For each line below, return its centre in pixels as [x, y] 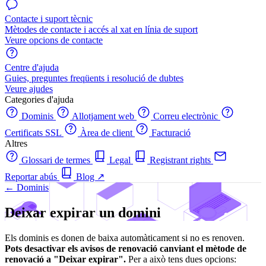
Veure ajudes [29, 89]
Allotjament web [103, 116]
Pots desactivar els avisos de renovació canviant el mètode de [126, 248]
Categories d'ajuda [39, 99]
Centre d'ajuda [32, 67]
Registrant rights [180, 160]
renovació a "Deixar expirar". [65, 259]
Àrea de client [106, 133]
